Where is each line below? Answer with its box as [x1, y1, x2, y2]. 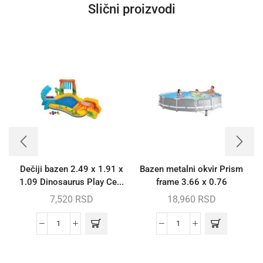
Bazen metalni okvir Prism [140, 163, 243, 174]
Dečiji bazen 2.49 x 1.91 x [20, 163, 123, 174]
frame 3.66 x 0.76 [156, 176, 227, 187]
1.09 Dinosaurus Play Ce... [19, 176, 124, 187]
